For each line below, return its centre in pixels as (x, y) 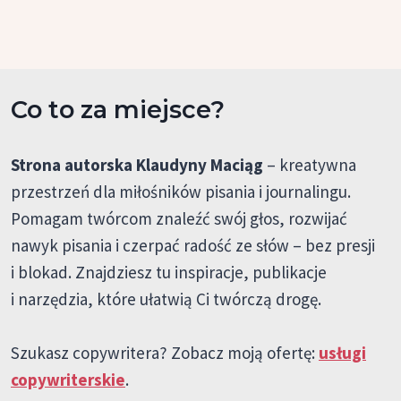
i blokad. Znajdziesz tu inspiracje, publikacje (169, 272)
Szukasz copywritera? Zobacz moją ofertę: (165, 353)
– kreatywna (310, 165)
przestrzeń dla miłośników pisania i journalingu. (181, 192)
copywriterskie (68, 380)
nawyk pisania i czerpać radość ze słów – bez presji (193, 245)
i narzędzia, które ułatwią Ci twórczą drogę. (166, 299)
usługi (342, 353)
